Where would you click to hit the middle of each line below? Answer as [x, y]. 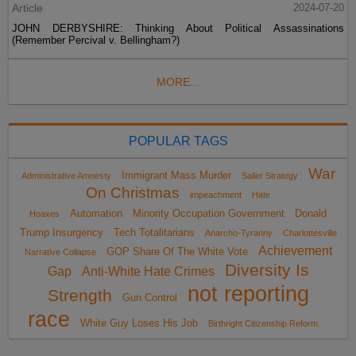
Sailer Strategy [269, 175]
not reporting [248, 294]
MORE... [178, 81]
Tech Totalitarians [154, 232]
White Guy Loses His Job [139, 323]
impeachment [216, 194]
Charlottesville [310, 232]
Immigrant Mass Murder [176, 175]
